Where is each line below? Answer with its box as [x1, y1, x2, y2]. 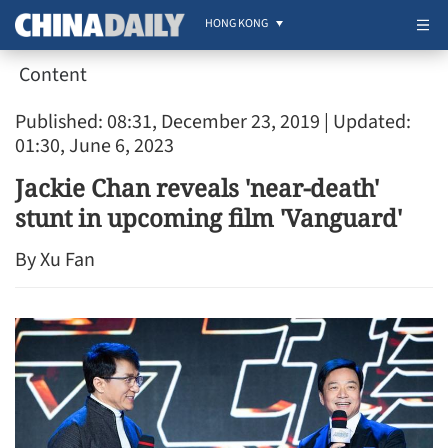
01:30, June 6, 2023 [15, 132, 174, 160]
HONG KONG [205, 15, 268, 32]
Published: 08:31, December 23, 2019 [15, 108, 320, 136]
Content [19, 60, 87, 89]
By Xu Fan [15, 246, 95, 274]
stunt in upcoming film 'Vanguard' [15, 201, 402, 234]
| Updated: [320, 108, 411, 136]
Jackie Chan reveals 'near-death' [15, 171, 379, 204]
